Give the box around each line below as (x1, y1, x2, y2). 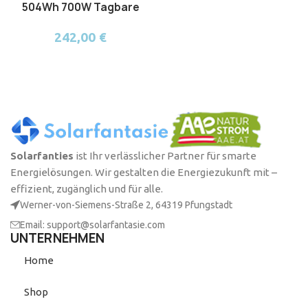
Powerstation (43, 14, 118, 30)
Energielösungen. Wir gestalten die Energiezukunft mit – (10, 166, 278, 179)
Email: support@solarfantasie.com (20, 219, 166, 231)
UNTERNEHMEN (10, 230, 105, 247)
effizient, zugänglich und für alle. (10, 183, 164, 195)
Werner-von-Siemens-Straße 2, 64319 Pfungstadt (20, 199, 233, 211)
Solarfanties (10, 150, 74, 162)
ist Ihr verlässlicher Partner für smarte (74, 150, 257, 162)
